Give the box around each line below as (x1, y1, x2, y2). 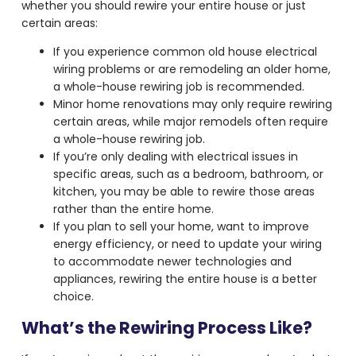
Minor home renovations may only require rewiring (52, 96, 332, 113)
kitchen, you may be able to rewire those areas (52, 184, 315, 200)
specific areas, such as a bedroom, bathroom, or (52, 166, 323, 183)
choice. (52, 288, 97, 305)
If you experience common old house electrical (52, 44, 317, 60)
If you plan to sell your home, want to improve (52, 219, 309, 235)
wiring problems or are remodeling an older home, (52, 61, 331, 78)
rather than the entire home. (52, 201, 214, 218)
